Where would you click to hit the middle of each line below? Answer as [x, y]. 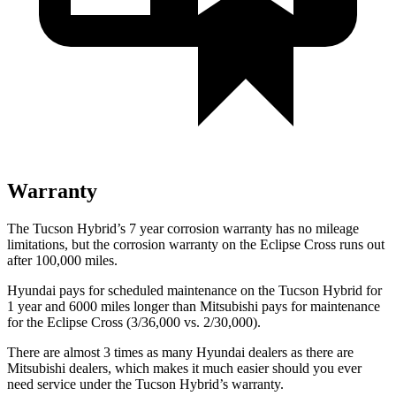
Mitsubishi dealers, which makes [98, 368]
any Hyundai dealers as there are [263, 352]
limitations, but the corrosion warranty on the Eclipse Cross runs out [196, 244]
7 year [146, 228]
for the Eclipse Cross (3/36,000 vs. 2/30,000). [134, 322]
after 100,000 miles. [62, 260]
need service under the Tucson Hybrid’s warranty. [145, 384]
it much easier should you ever [275, 368]
